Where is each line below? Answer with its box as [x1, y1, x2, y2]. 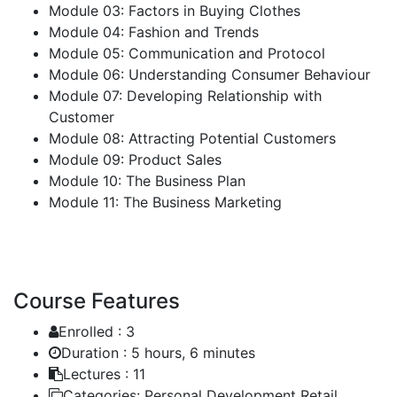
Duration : [61, 343, 127, 362]
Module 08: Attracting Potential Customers [49, 128, 336, 147]
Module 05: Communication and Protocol [49, 43, 325, 62]
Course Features [13, 287, 180, 314]
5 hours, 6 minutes [127, 343, 255, 362]
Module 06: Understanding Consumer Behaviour [49, 65, 370, 83]
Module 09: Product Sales [49, 150, 222, 168]
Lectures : [63, 364, 128, 383]
